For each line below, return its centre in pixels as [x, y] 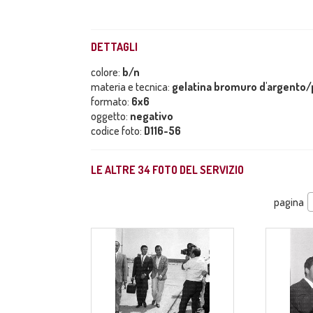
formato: [111, 101]
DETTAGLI [114, 47]
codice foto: [117, 131]
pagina [289, 202]
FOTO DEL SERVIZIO [197, 170]
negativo [152, 116]
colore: [107, 72]
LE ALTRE [114, 170]
